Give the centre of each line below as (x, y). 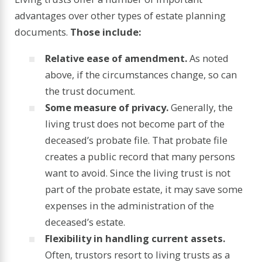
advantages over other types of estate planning (120, 16)
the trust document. (90, 91)
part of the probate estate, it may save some (144, 189)
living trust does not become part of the (135, 123)
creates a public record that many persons (140, 156)
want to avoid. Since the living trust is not (138, 173)
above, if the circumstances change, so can (141, 74)
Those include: (106, 32)
